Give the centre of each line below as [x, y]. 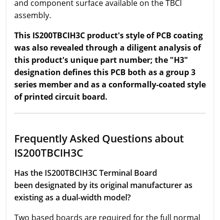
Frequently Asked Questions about [99, 138]
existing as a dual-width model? [72, 197]
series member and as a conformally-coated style [110, 84]
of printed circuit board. [62, 96]
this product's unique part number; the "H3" [101, 60]
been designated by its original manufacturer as [103, 185]
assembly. [33, 15]
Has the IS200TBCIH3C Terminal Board [86, 173]
